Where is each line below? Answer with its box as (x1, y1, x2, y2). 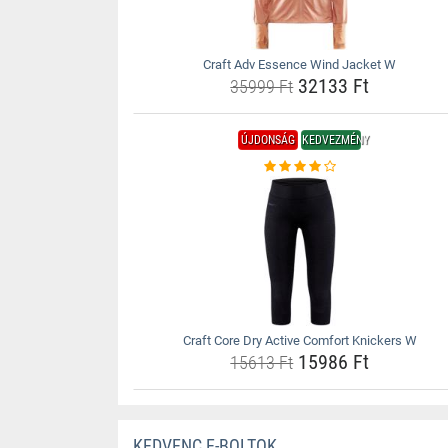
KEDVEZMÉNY (302, 133, 370, 147)
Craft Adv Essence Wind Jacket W (203, 57, 397, 72)
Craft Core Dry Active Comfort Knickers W (182, 333, 417, 348)
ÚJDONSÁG (241, 133, 296, 147)
